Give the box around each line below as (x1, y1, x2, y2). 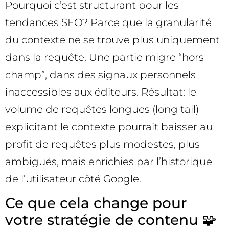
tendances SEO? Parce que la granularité (5, 16, 212, 29)
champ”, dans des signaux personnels (5, 68, 196, 81)
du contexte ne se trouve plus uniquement (5, 33, 220, 46)
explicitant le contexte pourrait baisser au (5, 120, 213, 133)
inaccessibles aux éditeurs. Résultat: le (5, 85, 196, 98)
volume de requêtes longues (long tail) (5, 103, 199, 116)
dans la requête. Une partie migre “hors (5, 51, 204, 63)
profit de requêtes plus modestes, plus (5, 138, 200, 150)
